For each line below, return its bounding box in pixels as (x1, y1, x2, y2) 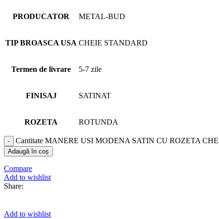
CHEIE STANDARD (79, 38, 148, 47)
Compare (4, 164, 32, 173)
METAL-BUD (79, 12, 125, 21)
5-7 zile (79, 65, 102, 73)
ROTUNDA (79, 117, 118, 126)
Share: (4, 181, 23, 190)
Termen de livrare (11, 65, 71, 73)
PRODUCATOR (13, 12, 69, 21)
